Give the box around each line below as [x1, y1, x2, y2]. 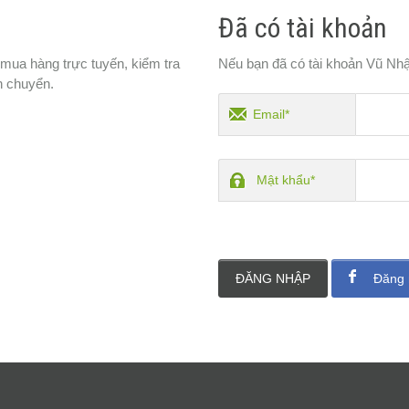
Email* [253, 107, 289, 121]
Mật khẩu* [257, 173, 315, 187]
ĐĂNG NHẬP [236, 271, 310, 286]
